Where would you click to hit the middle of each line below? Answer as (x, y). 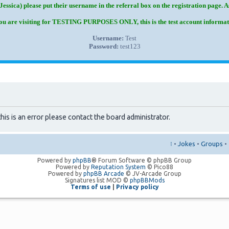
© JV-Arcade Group (153, 174)
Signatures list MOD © (97, 180)
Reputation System (118, 167)
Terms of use (90, 187)
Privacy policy (137, 187)
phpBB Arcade (104, 174)
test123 (129, 46)
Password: (104, 46)
